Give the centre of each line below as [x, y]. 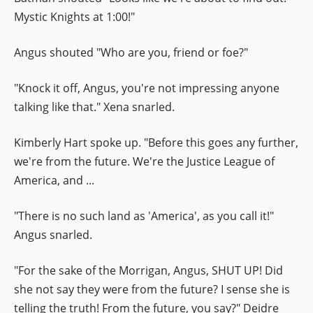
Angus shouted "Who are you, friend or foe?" [131, 52]
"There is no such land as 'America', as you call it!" [144, 216]
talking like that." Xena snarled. [94, 107]
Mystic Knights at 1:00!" [74, 16]
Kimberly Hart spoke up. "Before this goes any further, [156, 142]
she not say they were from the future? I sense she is [152, 289]
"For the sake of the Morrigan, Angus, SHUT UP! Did [148, 270]
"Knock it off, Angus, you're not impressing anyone [147, 88]
